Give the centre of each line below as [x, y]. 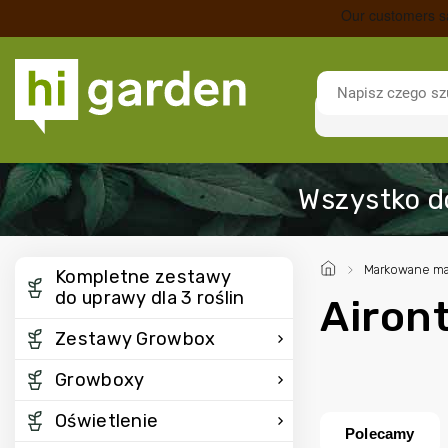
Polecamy [380, 433]
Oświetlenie [107, 421]
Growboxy [100, 380]
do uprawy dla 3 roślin [150, 298]
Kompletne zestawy [143, 277]
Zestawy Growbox [135, 339]
